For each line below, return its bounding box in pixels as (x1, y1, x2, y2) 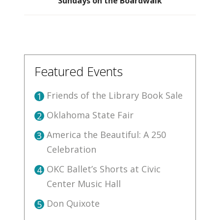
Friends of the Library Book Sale (47, 89, 183, 102)
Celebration (47, 143, 96, 156)
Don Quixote (47, 197, 100, 210)
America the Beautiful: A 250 (47, 129, 166, 141)
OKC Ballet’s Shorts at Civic (47, 163, 161, 175)
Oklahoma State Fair (47, 109, 134, 121)
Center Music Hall (47, 178, 121, 190)
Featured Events (34, 63, 123, 80)
